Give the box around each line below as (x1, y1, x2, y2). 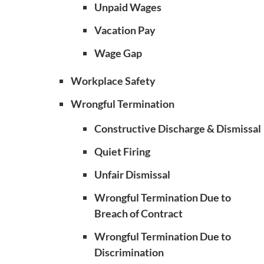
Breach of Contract (94, 207, 183, 220)
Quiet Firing (94, 145, 150, 158)
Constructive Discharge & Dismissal (94, 122, 261, 135)
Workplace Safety (71, 74, 156, 87)
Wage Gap (94, 47, 142, 60)
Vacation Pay (94, 24, 156, 37)
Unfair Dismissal (94, 168, 170, 181)
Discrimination (94, 246, 164, 259)
